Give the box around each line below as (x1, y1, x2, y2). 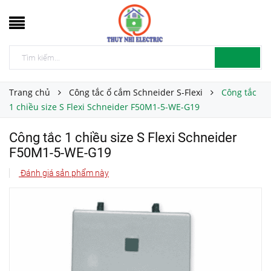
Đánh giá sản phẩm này (19, 168, 109, 178)
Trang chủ (9, 87, 50, 98)
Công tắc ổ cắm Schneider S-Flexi (69, 87, 203, 98)
